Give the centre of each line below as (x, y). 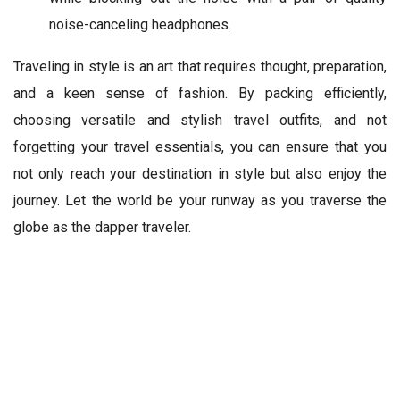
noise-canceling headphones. (140, 25)
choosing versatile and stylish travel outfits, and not (200, 121)
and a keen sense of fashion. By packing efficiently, (200, 94)
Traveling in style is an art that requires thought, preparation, (200, 67)
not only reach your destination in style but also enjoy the (200, 174)
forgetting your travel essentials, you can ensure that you (200, 147)
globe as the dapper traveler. (102, 228)
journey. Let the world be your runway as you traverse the (200, 201)
